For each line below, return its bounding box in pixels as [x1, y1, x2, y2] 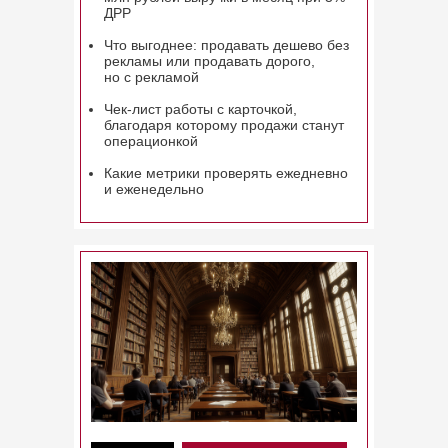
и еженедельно [104, 181, 204, 197]
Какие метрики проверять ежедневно [104, 165, 348, 181]
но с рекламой [104, 69, 199, 85]
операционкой [104, 133, 198, 149]
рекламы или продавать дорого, [104, 53, 315, 69]
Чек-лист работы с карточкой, [104, 101, 297, 117]
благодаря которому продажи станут [104, 117, 344, 133]
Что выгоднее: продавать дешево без [104, 37, 349, 53]
